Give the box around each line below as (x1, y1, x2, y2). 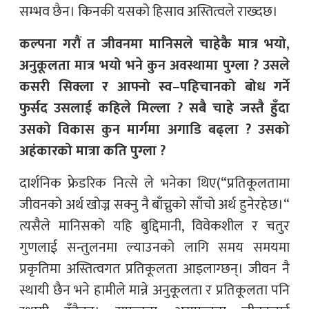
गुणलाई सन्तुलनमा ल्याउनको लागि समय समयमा (19, 235, 290, 259)
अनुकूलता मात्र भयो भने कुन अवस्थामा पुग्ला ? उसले (19, 53, 290, 77)
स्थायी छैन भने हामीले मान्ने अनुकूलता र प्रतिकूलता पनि (19, 278, 290, 302)
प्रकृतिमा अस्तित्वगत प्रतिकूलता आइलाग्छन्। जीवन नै (19, 257, 290, 281)
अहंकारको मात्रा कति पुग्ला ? (19, 139, 166, 163)
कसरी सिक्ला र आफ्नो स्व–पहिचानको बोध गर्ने (19, 74, 290, 99)
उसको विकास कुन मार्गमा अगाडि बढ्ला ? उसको (19, 117, 290, 141)
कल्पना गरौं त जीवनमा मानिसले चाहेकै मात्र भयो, (19, 32, 290, 56)
